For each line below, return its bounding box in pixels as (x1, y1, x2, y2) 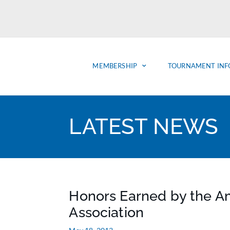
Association (69, 204, 144, 220)
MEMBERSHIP (92, 61, 137, 70)
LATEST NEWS (69, 113, 219, 139)
